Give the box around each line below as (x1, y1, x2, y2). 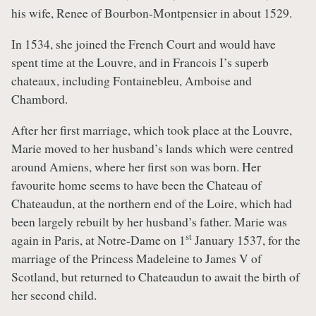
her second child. (11, 286, 97, 303)
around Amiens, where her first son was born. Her (11, 157, 261, 175)
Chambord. (11, 90, 68, 108)
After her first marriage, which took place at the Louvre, (11, 121, 292, 138)
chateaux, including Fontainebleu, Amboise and (11, 72, 252, 90)
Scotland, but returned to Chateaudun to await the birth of (11, 267, 300, 285)
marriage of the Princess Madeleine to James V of (11, 249, 262, 267)
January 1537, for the (192, 231, 300, 248)
